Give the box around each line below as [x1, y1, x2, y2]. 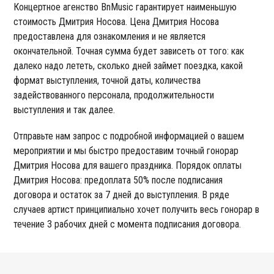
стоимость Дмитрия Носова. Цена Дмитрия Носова [13, 15, 220, 28]
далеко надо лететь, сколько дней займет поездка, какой [13, 59, 243, 72]
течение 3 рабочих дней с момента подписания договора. [13, 218, 242, 230]
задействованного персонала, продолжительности [13, 89, 215, 101]
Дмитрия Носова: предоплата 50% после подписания [13, 174, 223, 186]
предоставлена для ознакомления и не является [13, 30, 206, 42]
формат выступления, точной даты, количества [13, 74, 201, 86]
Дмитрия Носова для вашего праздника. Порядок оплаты [13, 159, 242, 171]
